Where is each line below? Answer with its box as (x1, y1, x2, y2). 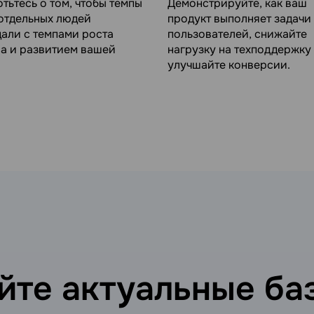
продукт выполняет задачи (168, 11, 311, 26)
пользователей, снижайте (168, 26, 307, 41)
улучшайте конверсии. (168, 57, 290, 72)
